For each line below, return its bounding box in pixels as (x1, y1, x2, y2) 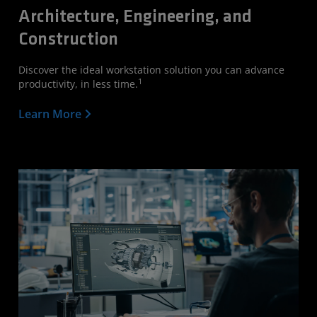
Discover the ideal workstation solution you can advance (18, 62, 284, 76)
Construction (18, 30, 118, 49)
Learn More (18, 105, 84, 122)
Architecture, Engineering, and (18, 8, 252, 26)
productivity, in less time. (18, 76, 138, 91)
